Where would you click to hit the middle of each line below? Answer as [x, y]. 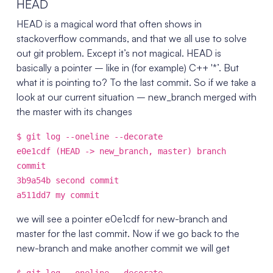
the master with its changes [74, 112]
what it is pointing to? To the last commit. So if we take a [136, 82]
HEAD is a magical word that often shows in [109, 24]
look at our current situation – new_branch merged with [136, 97]
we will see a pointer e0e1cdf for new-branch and [122, 219]
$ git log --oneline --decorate [89, 136]
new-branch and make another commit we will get [123, 248]
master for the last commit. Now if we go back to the [128, 233]
